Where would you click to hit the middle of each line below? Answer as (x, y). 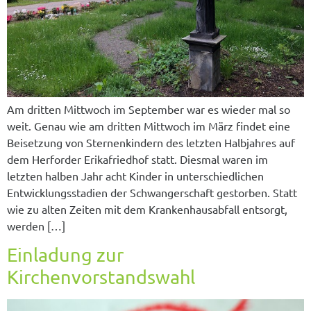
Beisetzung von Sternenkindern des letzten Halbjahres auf (151, 142)
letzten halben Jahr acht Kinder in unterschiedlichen (135, 176)
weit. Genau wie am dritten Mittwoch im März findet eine (149, 126)
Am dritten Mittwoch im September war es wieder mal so (149, 109)
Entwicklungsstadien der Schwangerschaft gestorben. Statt (152, 192)
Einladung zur (65, 255)
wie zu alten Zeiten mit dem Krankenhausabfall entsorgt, (147, 209)
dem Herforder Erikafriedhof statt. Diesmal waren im (137, 159)
